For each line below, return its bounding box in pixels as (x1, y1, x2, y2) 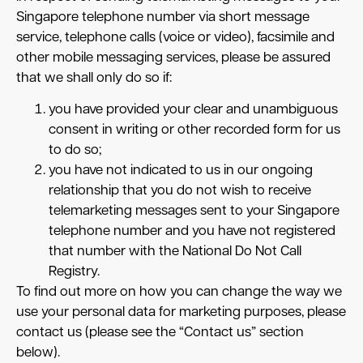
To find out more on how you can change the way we (16, 285, 342, 300)
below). (16, 346, 60, 361)
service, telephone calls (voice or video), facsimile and (16, 30, 335, 45)
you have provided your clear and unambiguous (49, 103, 338, 117)
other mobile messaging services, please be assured (16, 50, 331, 65)
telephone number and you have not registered (49, 224, 335, 239)
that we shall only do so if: (16, 70, 175, 85)
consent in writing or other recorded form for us (49, 123, 340, 138)
